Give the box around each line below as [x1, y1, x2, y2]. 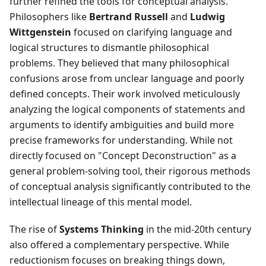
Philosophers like [9, 10, 89, 24]
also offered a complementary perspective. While [9, 238, 229, 252]
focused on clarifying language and [71, 26, 232, 39]
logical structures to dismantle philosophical [9, 41, 209, 55]
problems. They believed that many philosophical [9, 56, 229, 70]
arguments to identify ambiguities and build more [9, 118, 234, 132]
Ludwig [190, 10, 225, 24]
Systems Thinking [59, 223, 144, 236]
